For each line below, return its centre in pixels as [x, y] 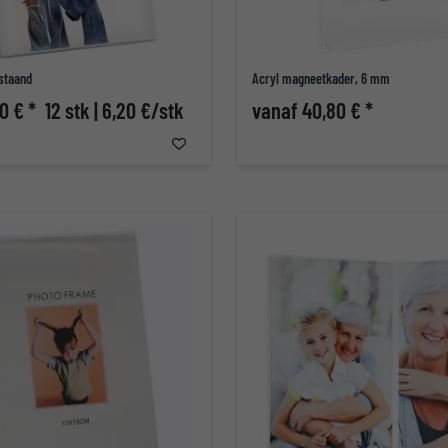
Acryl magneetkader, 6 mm [321, 78]
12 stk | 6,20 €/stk [114, 110]
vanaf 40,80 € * [312, 110]
